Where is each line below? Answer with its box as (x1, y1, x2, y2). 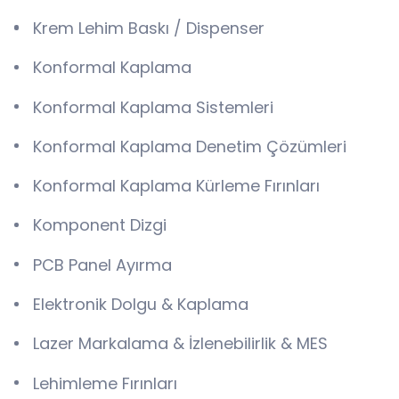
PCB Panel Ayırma (32, 253, 172, 276)
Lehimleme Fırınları (32, 371, 177, 395)
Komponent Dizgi (32, 214, 167, 237)
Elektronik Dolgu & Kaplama (32, 292, 248, 315)
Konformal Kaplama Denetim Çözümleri (32, 134, 346, 158)
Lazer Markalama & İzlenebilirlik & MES (32, 332, 328, 355)
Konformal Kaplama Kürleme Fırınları (32, 175, 320, 198)
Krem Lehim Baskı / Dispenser (32, 16, 265, 39)
